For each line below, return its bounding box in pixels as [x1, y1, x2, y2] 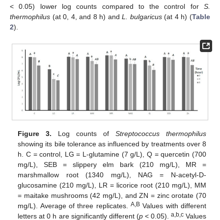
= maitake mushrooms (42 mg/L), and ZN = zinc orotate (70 [18, 191, 206, 199]
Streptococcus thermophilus [115, 129, 206, 137]
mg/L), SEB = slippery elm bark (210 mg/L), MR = [18, 160, 206, 168]
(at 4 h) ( [162, 13, 192, 21]
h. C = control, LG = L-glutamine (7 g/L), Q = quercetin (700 [18, 150, 206, 158]
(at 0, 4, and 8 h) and [50, 13, 122, 21]
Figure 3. [18, 129, 52, 137]
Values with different [139, 201, 206, 210]
